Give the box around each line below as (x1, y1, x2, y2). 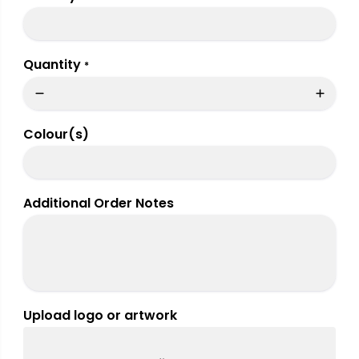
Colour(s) (23, 125, 89, 144)
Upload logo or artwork (23, 306, 177, 325)
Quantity (23, 55, 81, 75)
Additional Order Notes (23, 194, 174, 213)
